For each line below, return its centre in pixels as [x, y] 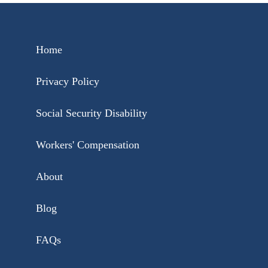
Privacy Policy [67, 81]
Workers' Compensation [87, 144]
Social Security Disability [91, 113]
